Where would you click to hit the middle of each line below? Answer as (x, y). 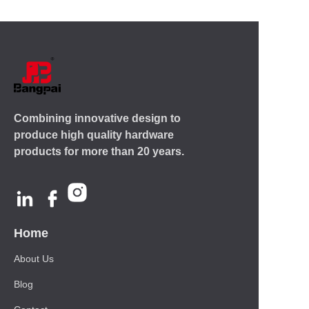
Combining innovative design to (97, 118)
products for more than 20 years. (99, 151)
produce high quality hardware (94, 135)
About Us (34, 259)
